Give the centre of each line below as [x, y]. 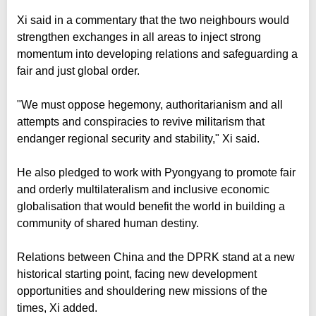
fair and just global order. [78, 71]
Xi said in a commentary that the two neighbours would [153, 20]
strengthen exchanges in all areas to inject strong [139, 37]
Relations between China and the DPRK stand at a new [156, 257]
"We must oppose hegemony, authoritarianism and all [150, 104]
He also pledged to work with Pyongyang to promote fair [156, 172]
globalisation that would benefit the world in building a [151, 206]
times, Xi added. [57, 308]
